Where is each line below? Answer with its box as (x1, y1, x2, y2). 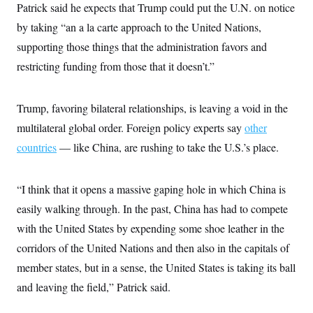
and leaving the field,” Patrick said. (17, 279, 170, 294)
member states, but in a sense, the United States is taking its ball (17, 260, 296, 275)
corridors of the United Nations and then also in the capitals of (17, 240, 289, 255)
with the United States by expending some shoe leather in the (17, 221, 284, 235)
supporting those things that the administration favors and (17, 39, 267, 54)
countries (17, 140, 57, 154)
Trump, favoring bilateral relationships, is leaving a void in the (17, 101, 288, 115)
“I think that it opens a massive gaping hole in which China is (17, 182, 286, 196)
